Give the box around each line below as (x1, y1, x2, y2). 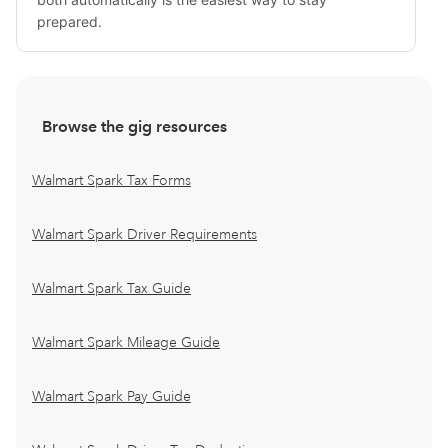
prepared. (37, 13, 102, 30)
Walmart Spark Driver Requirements (32, 226, 257, 243)
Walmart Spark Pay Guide (32, 388, 191, 405)
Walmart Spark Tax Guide (32, 280, 191, 297)
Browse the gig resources (42, 117, 227, 136)
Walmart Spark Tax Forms (32, 172, 191, 189)
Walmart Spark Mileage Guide (32, 334, 220, 351)
